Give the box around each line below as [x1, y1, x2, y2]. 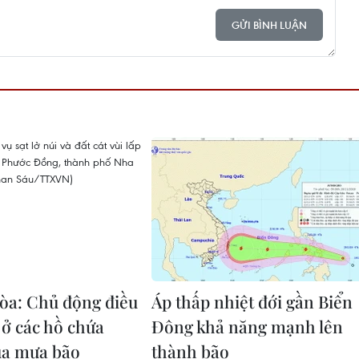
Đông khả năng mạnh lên [151, 315, 343, 337]
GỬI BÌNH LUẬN [232, 18, 307, 32]
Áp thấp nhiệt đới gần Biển [151, 290, 353, 313]
